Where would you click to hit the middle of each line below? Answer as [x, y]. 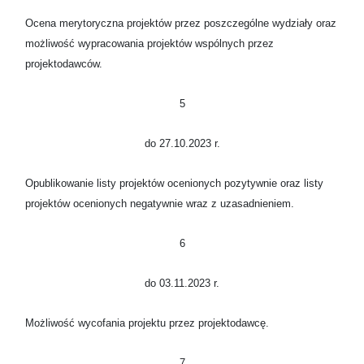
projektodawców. [64, 64]
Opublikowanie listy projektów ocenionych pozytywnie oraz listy [174, 184]
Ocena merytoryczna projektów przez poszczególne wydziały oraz [181, 24]
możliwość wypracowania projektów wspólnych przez [149, 44]
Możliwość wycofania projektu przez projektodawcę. [147, 323]
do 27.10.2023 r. [182, 144]
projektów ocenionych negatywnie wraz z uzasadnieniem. [160, 204]
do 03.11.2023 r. [182, 284]
